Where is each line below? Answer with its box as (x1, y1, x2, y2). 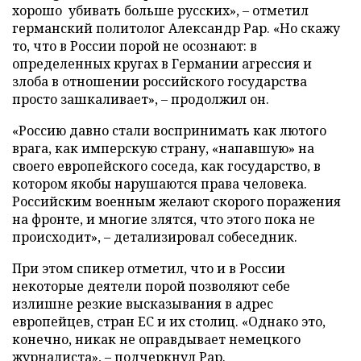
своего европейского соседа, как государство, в (12, 157, 321, 176)
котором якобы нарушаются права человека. (12, 175, 307, 193)
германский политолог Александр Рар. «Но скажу (12, 19, 340, 38)
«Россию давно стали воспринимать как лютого (12, 122, 326, 140)
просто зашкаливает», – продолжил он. (12, 90, 269, 109)
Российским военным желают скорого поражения (12, 193, 341, 211)
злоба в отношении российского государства (12, 73, 307, 91)
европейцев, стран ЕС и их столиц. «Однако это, (12, 313, 326, 331)
